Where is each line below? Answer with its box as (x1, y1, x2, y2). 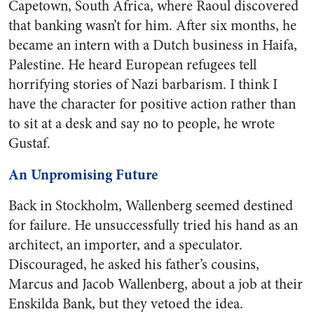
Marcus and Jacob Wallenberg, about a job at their (8, 274, 303, 294)
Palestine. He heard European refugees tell (8, 55, 257, 75)
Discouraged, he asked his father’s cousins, (8, 254, 259, 275)
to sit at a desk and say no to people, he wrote (8, 114, 275, 134)
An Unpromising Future (8, 164, 158, 185)
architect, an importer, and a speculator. (8, 235, 243, 255)
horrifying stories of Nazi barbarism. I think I (8, 74, 278, 95)
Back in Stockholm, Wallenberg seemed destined (8, 196, 293, 216)
